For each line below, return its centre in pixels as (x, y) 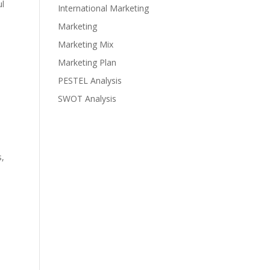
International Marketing (104, 8)
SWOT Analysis (87, 99)
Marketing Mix (86, 44)
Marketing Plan (87, 62)
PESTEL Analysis (90, 80)
